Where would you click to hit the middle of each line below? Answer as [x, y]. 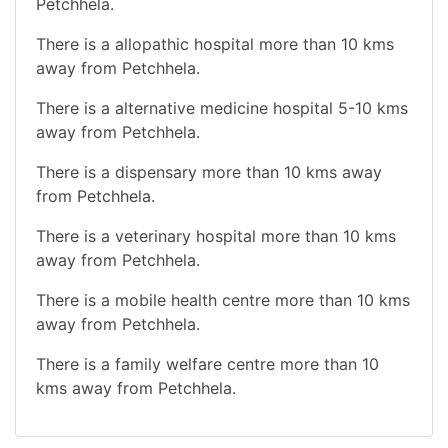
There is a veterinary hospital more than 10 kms [216, 235]
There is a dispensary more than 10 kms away [209, 171]
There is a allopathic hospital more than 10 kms [215, 43]
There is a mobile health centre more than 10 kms [223, 299]
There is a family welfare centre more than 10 [207, 363]
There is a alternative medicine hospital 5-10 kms [222, 107]
